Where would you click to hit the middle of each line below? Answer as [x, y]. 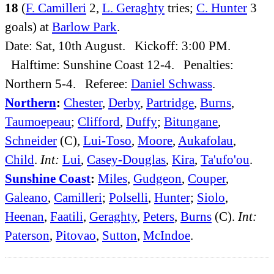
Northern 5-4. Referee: [68, 83]
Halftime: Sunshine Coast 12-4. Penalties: [119, 64]
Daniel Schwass [172, 83]
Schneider [31, 140]
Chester [83, 102]
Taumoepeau [38, 121]
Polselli [128, 197]
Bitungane [191, 121]
